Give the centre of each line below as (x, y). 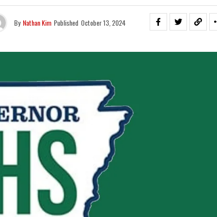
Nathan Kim (37, 23)
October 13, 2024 (103, 23)
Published (66, 23)
